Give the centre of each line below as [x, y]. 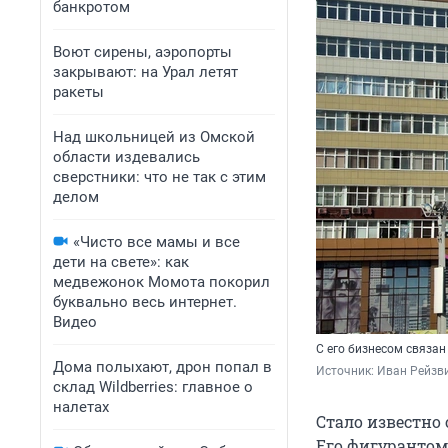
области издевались [126, 157]
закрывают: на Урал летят [145, 72]
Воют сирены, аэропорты [142, 52]
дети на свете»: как [121, 262]
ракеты [78, 92]
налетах [81, 407]
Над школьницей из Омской [154, 137]
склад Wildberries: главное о [153, 387]
